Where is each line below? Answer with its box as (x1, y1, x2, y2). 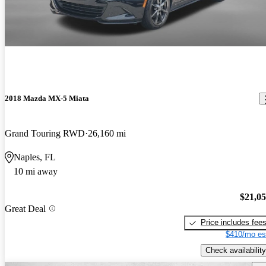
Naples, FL (14, 152, 56, 163)
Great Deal (5, 203, 46, 214)
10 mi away (14, 166, 58, 177)
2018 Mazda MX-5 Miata (5, 94, 89, 103)
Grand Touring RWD (5, 128, 85, 139)
